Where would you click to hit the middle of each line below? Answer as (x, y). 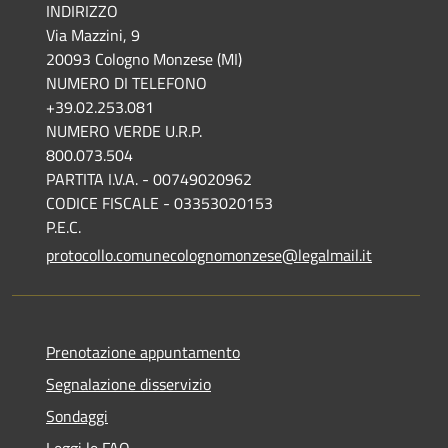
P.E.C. (63, 226)
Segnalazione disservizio (128, 383)
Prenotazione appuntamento (143, 351)
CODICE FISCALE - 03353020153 (159, 202)
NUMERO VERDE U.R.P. (124, 130)
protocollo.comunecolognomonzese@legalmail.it (209, 254)
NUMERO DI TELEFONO (126, 82)
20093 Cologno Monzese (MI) (144, 58)
